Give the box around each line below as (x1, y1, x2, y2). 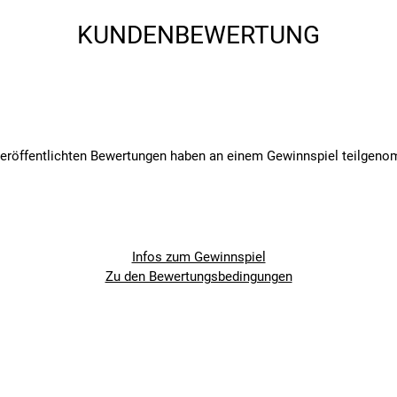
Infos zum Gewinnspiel (131, 249, 266, 266)
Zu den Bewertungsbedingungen (105, 269, 292, 285)
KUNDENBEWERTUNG (77, 20, 320, 51)
